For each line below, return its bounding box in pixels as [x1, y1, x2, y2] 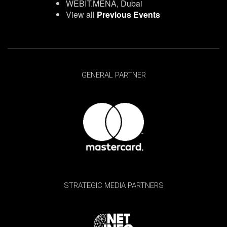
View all [65, 9, 97, 20]
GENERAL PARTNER [81, 70, 146, 80]
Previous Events [96, 9, 160, 20]
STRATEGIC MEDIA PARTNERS [63, 180, 164, 190]
